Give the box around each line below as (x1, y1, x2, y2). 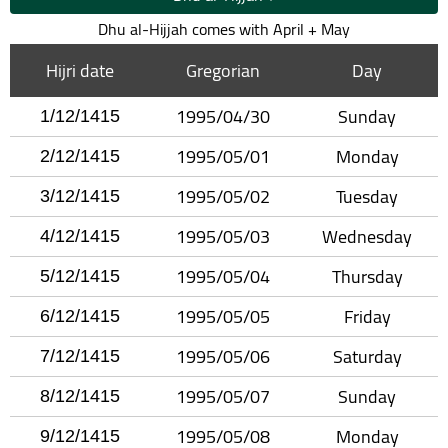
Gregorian (186, 53, 260, 87)
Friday (343, 299, 391, 333)
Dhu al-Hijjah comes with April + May (98, 13, 350, 44)
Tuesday (336, 179, 398, 213)
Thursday (331, 259, 403, 293)
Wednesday (322, 219, 412, 253)
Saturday (332, 339, 402, 373)
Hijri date (46, 53, 114, 87)
